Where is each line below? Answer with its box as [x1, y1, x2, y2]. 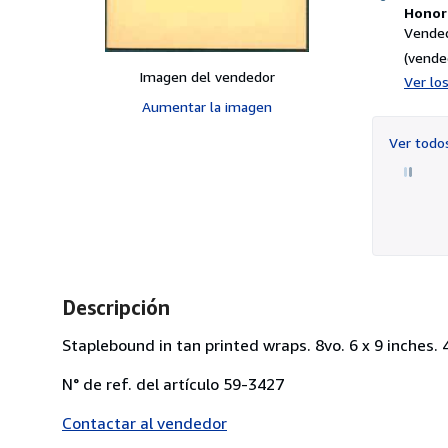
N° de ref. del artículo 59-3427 [62, 373, 284, 394]
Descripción [62, 295, 170, 319]
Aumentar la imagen [142, 97, 272, 115]
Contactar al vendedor [62, 412, 227, 433]
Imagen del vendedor [139, 67, 275, 85]
